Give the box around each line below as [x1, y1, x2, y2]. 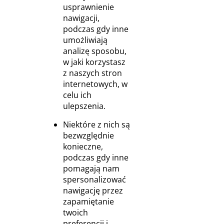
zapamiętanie [62, 196, 114, 207]
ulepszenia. [62, 100, 105, 111]
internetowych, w [62, 78, 127, 89]
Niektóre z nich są [62, 119, 130, 130]
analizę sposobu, [62, 45, 126, 56]
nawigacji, [62, 12, 99, 23]
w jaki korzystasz [62, 56, 125, 67]
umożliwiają [62, 34, 107, 45]
